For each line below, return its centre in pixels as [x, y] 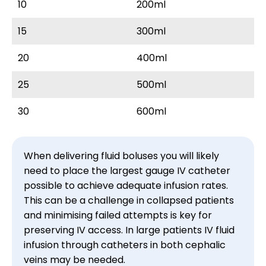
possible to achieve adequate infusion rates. [126, 186]
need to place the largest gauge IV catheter [127, 171]
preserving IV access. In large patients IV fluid [129, 230]
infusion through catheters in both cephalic [125, 245]
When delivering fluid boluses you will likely [121, 156]
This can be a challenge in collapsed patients [129, 200]
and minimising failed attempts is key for [118, 215]
